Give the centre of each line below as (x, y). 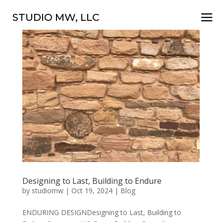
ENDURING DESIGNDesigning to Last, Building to (102, 212)
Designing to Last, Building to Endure (92, 181)
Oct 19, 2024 (92, 190)
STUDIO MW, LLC (56, 17)
